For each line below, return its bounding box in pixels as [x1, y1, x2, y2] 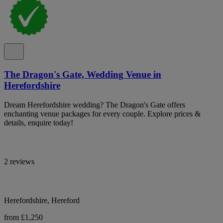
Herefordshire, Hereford [4, 196, 80, 205]
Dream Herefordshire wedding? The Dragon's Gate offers [4, 100, 185, 109]
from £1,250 [4, 213, 43, 222]
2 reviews [4, 157, 34, 166]
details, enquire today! [4, 118, 73, 127]
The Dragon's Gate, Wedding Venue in [4, 69, 161, 80]
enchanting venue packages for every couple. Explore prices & [4, 109, 201, 118]
